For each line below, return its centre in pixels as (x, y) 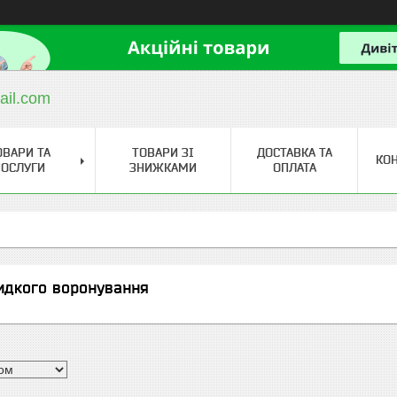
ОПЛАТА (294, 167)
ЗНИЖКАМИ (163, 167)
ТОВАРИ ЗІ (163, 152)
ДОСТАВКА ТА (294, 152)
